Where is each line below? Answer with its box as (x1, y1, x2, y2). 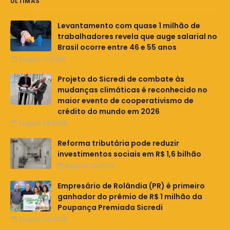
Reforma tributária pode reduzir (57, 138, 179, 149)
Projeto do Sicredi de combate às (57, 74, 184, 85)
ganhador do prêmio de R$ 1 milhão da (57, 191, 202, 202)
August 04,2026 (18, 215, 67, 224)
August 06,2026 (18, 119, 67, 128)
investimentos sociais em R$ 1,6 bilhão (57, 149, 201, 160)
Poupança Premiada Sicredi (57, 202, 163, 213)
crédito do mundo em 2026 (57, 106, 160, 117)
